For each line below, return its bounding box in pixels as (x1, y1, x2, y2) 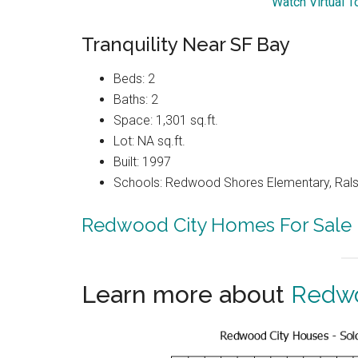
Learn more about (82, 280, 291, 308)
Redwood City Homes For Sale (82, 213, 352, 237)
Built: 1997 (113, 153, 171, 169)
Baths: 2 (113, 91, 158, 107)
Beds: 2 (113, 70, 155, 86)
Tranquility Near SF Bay (82, 32, 290, 56)
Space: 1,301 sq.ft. (113, 112, 218, 128)
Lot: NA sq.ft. (113, 133, 185, 149)
